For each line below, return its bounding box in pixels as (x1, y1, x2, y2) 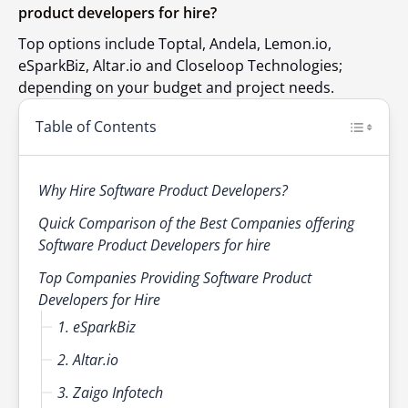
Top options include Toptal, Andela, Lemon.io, (18, 34, 331, 55)
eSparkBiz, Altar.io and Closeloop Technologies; (18, 56, 342, 76)
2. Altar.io (57, 350, 118, 371)
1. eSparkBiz (57, 317, 136, 338)
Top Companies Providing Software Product (38, 268, 311, 289)
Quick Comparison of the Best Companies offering (38, 213, 354, 234)
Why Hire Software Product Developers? (38, 180, 288, 201)
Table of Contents (36, 117, 157, 138)
